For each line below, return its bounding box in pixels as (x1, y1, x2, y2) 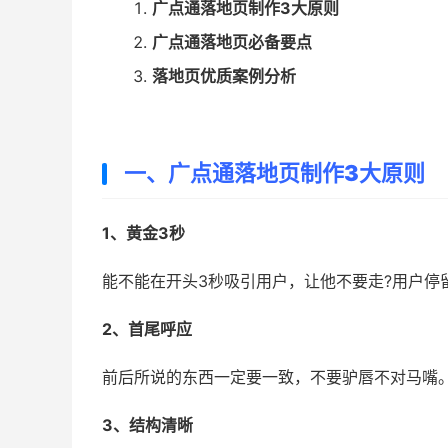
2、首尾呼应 (102, 319, 192, 339)
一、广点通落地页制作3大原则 (124, 160, 425, 186)
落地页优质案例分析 (152, 66, 296, 86)
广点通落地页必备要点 (152, 32, 312, 52)
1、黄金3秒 (102, 223, 185, 243)
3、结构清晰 (102, 415, 193, 435)
